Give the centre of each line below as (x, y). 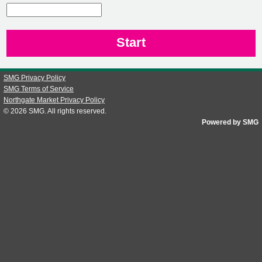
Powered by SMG (230, 122)
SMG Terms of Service (39, 89)
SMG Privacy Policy (35, 78)
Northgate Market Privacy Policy (54, 100)
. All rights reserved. (75, 111)
